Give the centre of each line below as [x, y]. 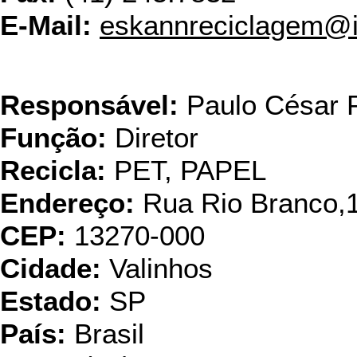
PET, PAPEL [186, 171]
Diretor [153, 138]
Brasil [105, 334]
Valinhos [157, 269]
